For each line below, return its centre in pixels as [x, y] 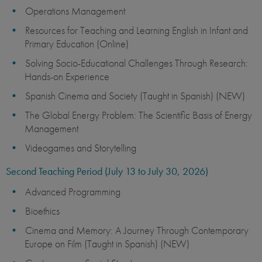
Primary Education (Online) [77, 44]
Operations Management [75, 11]
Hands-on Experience [67, 77]
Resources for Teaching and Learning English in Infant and [137, 30]
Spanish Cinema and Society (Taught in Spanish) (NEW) [135, 96]
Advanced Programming [73, 192]
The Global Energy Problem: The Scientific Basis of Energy [139, 115]
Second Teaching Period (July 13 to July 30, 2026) [107, 171]
